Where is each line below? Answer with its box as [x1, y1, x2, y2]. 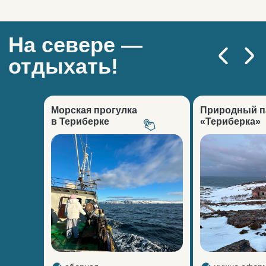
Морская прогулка [51, 105, 137, 115]
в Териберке [51, 116, 109, 126]
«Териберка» [200, 116, 261, 126]
